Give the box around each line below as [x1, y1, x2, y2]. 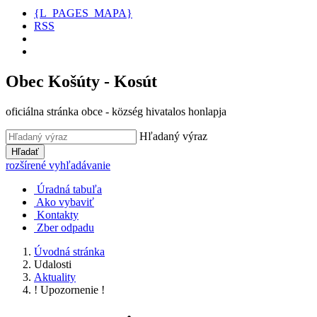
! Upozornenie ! [34, 283, 105, 296]
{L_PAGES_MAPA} [34, 7, 132, 19]
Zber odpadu [37, 221, 94, 234]
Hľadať [11, 146, 39, 157]
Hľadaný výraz [139, 129, 207, 142]
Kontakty [37, 208, 79, 221]
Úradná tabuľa [37, 183, 102, 195]
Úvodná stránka [34, 245, 105, 258]
